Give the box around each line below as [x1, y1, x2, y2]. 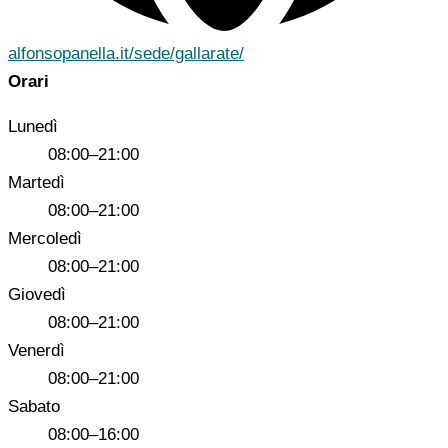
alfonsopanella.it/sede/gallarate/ [8, 44, 244, 64]
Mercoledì [8, 229, 82, 249]
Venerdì [8, 341, 65, 361]
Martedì [8, 173, 65, 193]
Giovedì [8, 285, 66, 305]
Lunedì [8, 117, 58, 137]
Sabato [8, 397, 60, 417]
